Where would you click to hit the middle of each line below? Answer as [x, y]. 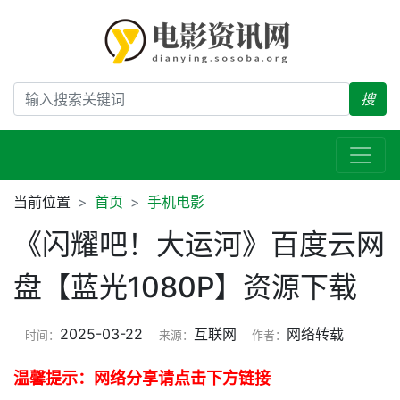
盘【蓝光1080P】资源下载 [185, 287]
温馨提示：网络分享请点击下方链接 [142, 378]
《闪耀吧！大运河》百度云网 [199, 244]
